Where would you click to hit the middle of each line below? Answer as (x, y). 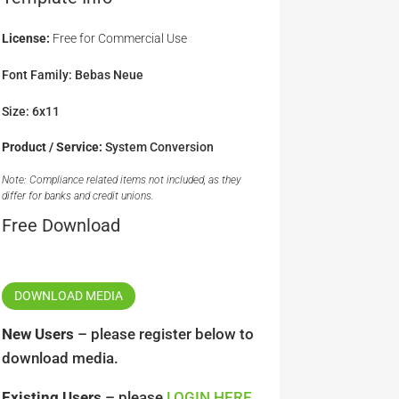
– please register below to (163, 334)
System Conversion (159, 147)
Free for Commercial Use (118, 39)
